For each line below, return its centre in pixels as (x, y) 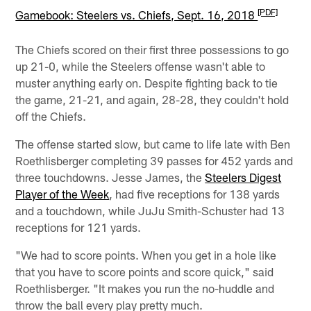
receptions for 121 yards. (78, 227)
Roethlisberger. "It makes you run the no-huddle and (145, 288)
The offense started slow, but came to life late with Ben (153, 144)
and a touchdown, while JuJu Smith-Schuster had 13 (150, 211)
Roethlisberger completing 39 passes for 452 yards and (154, 161)
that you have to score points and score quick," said (145, 272)
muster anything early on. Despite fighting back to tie (147, 83)
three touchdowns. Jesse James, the (110, 177)
